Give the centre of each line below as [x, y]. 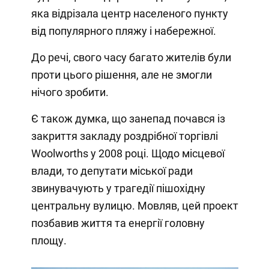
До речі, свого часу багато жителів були [131, 58]
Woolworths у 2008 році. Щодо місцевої [128, 154]
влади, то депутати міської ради [112, 171]
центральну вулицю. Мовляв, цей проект [134, 206]
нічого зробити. [70, 92]
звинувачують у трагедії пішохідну [118, 189]
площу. [49, 241]
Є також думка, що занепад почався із [128, 119]
